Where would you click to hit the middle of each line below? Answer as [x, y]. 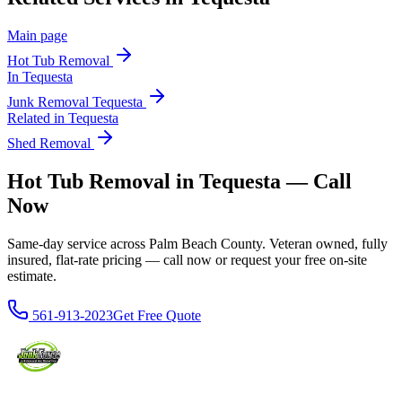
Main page [37, 36]
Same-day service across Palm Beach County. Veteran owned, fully [197, 243]
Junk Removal [50, 102]
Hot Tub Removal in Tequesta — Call [179, 182]
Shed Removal [49, 144]
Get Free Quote [157, 315]
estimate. [32, 275]
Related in [38, 118]
